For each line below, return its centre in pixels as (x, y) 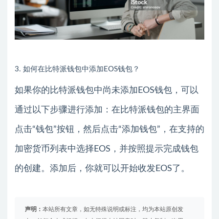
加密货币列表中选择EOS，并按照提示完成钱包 (107, 149)
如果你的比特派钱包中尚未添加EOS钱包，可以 (107, 91)
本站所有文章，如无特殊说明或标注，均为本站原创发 (113, 209)
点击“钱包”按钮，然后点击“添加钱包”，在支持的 (109, 130)
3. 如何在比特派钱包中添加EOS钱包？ (77, 69)
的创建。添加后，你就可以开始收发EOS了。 (102, 169)
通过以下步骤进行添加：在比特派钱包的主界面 (107, 110)
